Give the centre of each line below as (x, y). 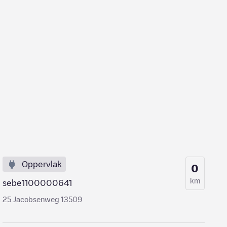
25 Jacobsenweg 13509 (43, 199)
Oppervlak (42, 164)
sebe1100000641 (37, 183)
